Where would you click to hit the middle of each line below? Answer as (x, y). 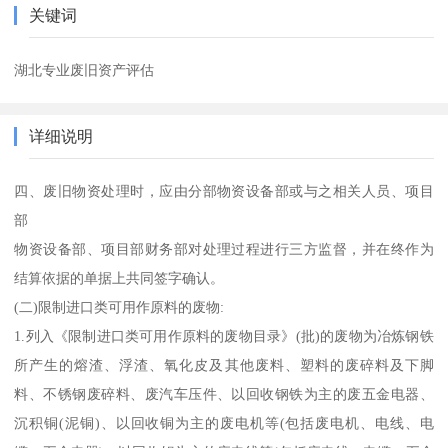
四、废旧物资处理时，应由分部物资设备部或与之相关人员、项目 (224, 190)
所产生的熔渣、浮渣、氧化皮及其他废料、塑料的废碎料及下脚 (224, 364)
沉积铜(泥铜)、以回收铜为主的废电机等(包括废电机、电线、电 (224, 422)
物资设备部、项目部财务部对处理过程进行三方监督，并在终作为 (224, 248)
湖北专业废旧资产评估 (84, 69)
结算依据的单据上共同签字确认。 (119, 277)
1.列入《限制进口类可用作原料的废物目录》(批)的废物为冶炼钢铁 (224, 335)
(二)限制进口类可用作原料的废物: (119, 306)
